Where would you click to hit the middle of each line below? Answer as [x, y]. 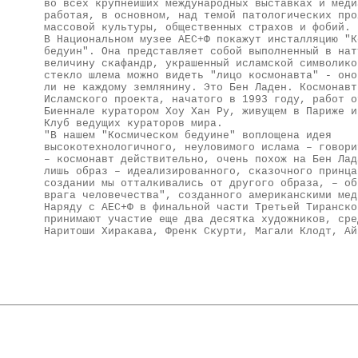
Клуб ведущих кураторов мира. [133, 123]
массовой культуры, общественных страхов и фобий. [197, 27]
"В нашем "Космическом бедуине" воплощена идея [187, 135]
